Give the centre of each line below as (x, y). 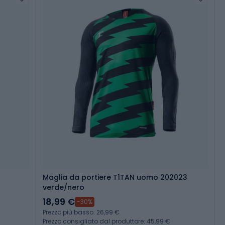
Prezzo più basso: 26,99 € (81, 212)
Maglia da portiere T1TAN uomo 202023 (115, 178)
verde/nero (64, 188)
